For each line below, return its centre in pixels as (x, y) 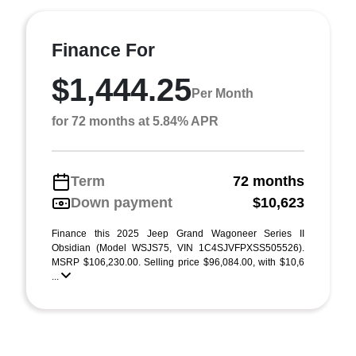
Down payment (122, 203)
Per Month (222, 93)
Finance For (103, 50)
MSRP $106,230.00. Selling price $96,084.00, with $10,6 (178, 262)
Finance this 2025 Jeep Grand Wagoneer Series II (178, 234)
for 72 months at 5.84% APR (135, 121)
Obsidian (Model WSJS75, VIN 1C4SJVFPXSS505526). (178, 248)
